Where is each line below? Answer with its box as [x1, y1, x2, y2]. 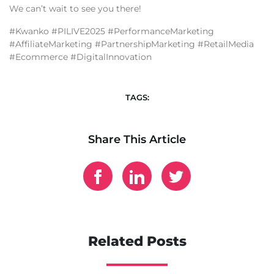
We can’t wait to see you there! [9, 3, 141, 15]
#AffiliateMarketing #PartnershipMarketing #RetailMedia [9, 39, 254, 50]
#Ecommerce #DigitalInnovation [9, 51, 152, 63]
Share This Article [88, 133, 186, 147]
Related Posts [87, 233, 187, 250]
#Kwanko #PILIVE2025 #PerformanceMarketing [9, 26, 214, 37]
